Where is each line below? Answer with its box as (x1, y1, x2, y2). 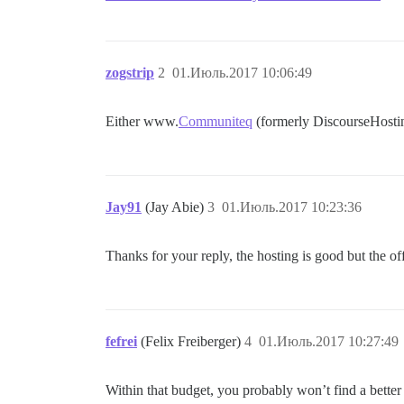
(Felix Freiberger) (141, 334, 244, 350)
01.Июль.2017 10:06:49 (172, 65, 312, 81)
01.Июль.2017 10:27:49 (259, 334, 399, 350)
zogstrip (106, 65, 154, 81)
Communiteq (179, 114, 252, 130)
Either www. (106, 114, 179, 130)
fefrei (106, 334, 137, 350)
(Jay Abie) (145, 199, 207, 216)
